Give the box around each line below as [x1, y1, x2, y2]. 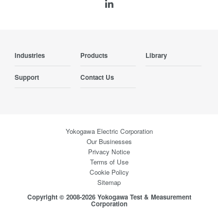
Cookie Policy [89, 167, 129, 177]
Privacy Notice [88, 147, 130, 157]
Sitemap [97, 178, 121, 187]
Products [80, 51, 108, 60]
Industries [15, 51, 45, 60]
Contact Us [80, 73, 114, 82]
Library [145, 51, 167, 60]
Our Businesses [86, 137, 132, 146]
